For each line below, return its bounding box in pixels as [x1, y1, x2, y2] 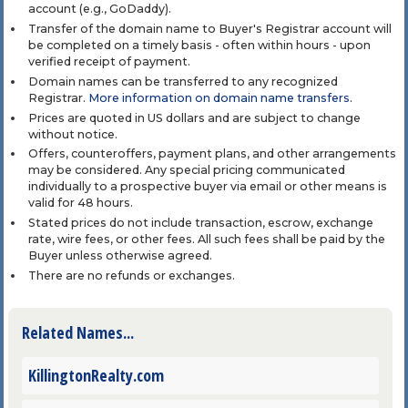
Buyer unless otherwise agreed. [27, 249, 212, 263]
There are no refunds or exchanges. [27, 268, 235, 282]
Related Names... [21, 321, 134, 344]
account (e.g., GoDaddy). [27, 2, 171, 16]
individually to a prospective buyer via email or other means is [27, 179, 387, 194]
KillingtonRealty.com [27, 364, 164, 387]
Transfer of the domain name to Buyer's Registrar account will [27, 22, 392, 36]
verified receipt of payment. [27, 55, 190, 69]
